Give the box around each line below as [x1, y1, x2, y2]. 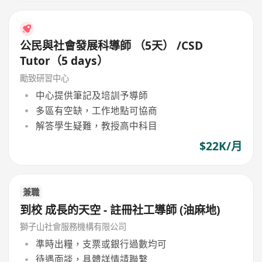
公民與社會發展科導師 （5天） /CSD [20, 38, 204, 54]
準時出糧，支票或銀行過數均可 [35, 237, 167, 250]
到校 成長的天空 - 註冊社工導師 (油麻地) [20, 202, 220, 218]
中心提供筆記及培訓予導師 [35, 88, 148, 102]
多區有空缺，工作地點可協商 [35, 104, 157, 117]
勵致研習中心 [20, 73, 70, 84]
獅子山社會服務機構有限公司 [20, 221, 127, 233]
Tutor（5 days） [20, 53, 109, 69]
